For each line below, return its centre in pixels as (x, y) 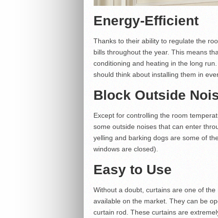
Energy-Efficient (146, 21)
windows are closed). (126, 149)
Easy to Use (133, 170)
